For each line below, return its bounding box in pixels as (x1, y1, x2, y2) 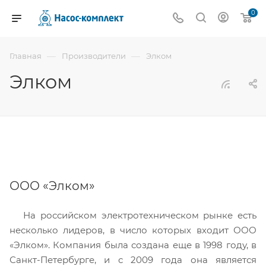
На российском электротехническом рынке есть (23, 210, 257, 221)
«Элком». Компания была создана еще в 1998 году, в (9, 239, 256, 251)
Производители (62, 51, 126, 61)
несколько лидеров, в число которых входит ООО (9, 224, 256, 236)
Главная (9, 51, 42, 61)
